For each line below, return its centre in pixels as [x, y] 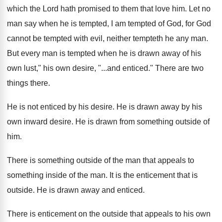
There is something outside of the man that [81, 160]
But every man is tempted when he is [71, 53]
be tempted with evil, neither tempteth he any [111, 38]
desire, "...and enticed [110, 68]
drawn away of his [169, 53]
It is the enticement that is [154, 175]
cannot [19, 38]
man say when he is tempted [57, 24]
